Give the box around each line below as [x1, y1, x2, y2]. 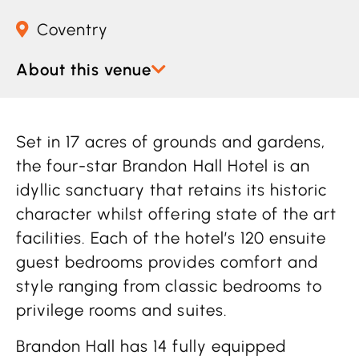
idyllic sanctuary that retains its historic [16, 180, 328, 200]
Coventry [37, 20, 109, 40]
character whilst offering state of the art [16, 204, 337, 224]
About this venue [16, 60, 152, 80]
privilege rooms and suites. [16, 301, 228, 321]
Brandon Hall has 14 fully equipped [16, 336, 286, 356]
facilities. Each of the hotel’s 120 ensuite [16, 228, 327, 248]
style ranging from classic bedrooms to [16, 276, 322, 296]
